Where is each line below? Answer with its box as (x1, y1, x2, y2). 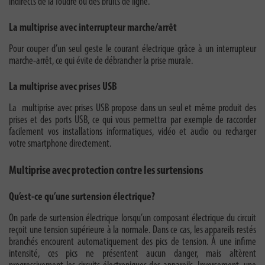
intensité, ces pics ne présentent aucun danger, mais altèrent (9, 248, 256, 260)
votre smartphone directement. (9, 138, 111, 150)
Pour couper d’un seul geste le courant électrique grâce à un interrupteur (9, 44, 256, 56)
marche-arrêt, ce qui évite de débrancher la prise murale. (9, 56, 193, 67)
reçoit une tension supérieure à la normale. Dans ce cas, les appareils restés (9, 225, 256, 237)
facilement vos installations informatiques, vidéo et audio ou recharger (9, 127, 256, 138)
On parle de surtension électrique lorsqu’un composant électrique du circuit (9, 213, 256, 225)
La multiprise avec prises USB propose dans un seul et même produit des (9, 103, 256, 115)
